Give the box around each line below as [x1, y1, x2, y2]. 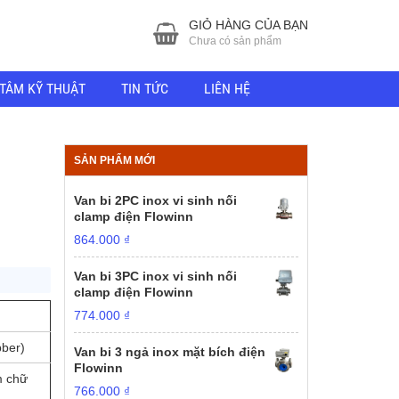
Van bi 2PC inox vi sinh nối [74, 193, 238, 208]
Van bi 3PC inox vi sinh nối [74, 269, 238, 283]
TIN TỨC [121, 79, 168, 97]
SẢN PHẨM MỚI [74, 154, 156, 167]
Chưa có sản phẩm [189, 35, 281, 47]
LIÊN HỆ [204, 79, 250, 97]
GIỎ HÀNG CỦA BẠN [189, 18, 308, 32]
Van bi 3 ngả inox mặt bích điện [74, 345, 266, 359]
